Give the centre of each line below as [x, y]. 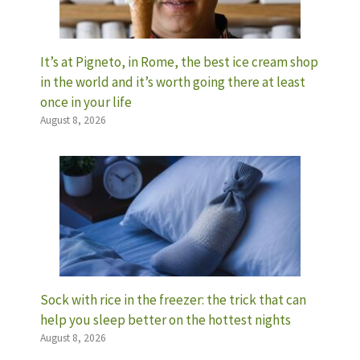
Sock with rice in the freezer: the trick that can [173, 300]
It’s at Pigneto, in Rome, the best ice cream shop [179, 62]
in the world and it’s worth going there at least [173, 82]
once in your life [86, 102]
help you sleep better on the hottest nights [166, 320]
